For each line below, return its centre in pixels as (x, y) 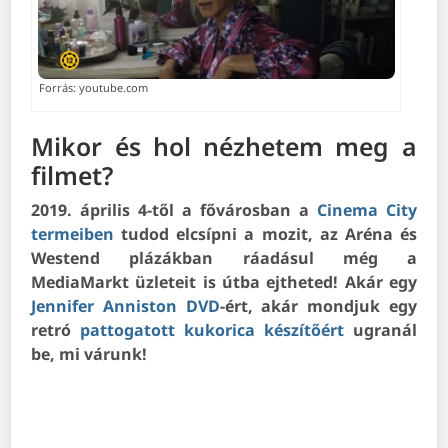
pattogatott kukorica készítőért (212, 330)
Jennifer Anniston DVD (125, 306)
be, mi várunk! (89, 354)
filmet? (72, 175)
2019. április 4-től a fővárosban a (174, 210)
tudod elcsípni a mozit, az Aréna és (265, 234)
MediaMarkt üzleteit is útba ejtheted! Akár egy (224, 282)
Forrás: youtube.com (94, 88)
